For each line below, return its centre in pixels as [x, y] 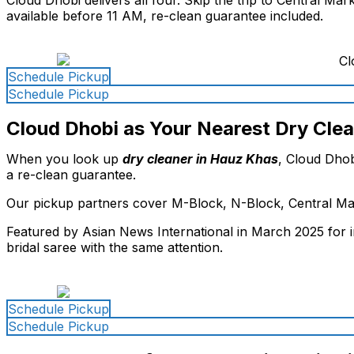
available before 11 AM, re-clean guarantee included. [165, 15]
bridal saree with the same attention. [115, 248]
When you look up [64, 159]
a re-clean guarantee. [71, 175]
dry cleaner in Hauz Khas [200, 159]
